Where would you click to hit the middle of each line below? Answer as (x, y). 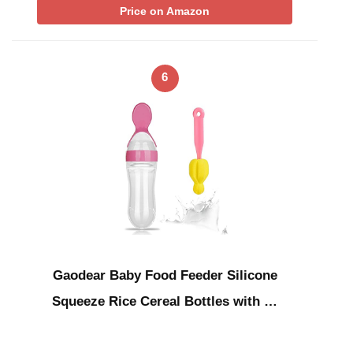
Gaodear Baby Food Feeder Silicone (165, 275)
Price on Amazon (165, 11)
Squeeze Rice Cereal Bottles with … (165, 301)
